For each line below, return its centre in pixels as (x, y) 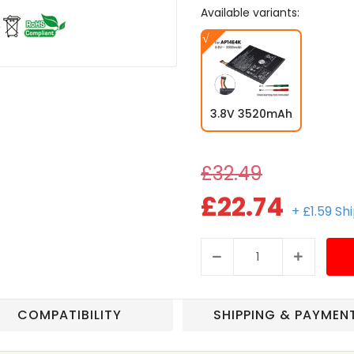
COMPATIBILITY (69, 315)
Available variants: (250, 12)
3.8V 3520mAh (251, 113)
